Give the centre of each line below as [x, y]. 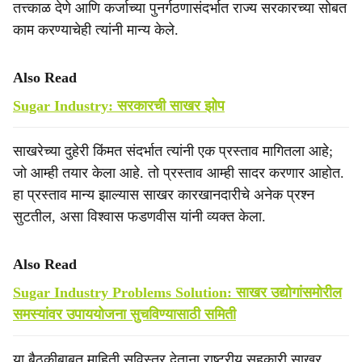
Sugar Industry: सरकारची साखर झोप [119, 106]
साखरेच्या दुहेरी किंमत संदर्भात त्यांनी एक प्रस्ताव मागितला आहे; [173, 151]
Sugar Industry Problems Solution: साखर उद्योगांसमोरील [177, 293]
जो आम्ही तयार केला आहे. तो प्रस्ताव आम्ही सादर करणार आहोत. [179, 173]
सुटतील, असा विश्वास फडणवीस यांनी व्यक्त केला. [139, 217]
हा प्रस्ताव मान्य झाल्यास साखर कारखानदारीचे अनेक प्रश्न [164, 195]
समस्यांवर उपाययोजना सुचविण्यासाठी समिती [124, 314]
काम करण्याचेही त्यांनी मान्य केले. [96, 30]
